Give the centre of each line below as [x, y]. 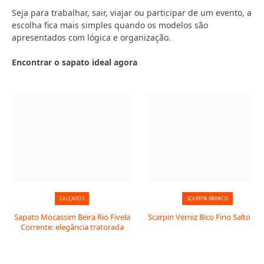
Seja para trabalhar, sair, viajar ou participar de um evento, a [132, 13]
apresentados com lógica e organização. [91, 37]
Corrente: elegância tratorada [72, 227]
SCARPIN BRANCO [207, 198]
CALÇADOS [72, 198]
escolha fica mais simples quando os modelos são [110, 25]
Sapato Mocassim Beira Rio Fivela [72, 217]
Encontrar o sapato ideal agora [75, 62]
